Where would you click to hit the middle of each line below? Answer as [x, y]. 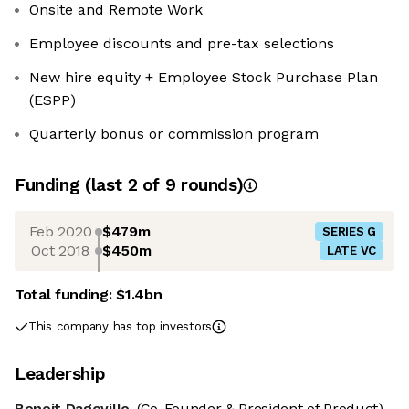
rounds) [210, 185]
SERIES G [349, 232]
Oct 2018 [60, 250]
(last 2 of [125, 185]
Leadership [60, 374]
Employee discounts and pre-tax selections [182, 44]
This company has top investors [121, 327]
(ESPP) [52, 100]
